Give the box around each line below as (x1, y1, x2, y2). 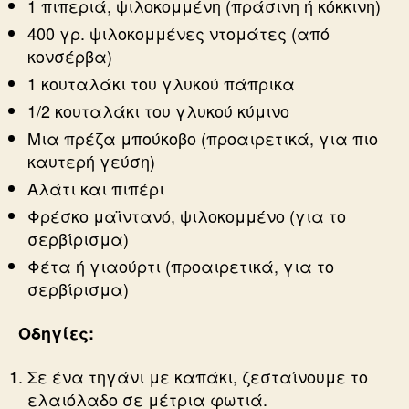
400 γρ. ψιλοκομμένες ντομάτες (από (27, 21, 330, 46)
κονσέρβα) (27, 44, 112, 68)
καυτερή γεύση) (27, 149, 155, 173)
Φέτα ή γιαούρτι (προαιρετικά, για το (27, 254, 334, 278)
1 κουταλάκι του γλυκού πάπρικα (27, 71, 295, 96)
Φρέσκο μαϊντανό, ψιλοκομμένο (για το (27, 204, 346, 228)
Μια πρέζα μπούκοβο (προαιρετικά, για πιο (27, 126, 378, 151)
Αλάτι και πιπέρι (27, 176, 164, 201)
